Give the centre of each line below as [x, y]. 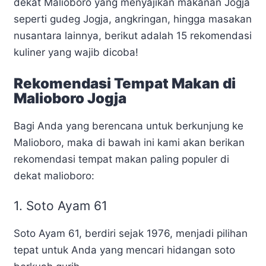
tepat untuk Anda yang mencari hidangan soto [124, 250]
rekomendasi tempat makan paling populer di [121, 159]
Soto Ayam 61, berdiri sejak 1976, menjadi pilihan [131, 234]
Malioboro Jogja [70, 98]
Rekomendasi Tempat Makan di [125, 83]
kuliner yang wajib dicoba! [76, 53]
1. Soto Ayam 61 [61, 206]
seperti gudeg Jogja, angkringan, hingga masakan [133, 19]
